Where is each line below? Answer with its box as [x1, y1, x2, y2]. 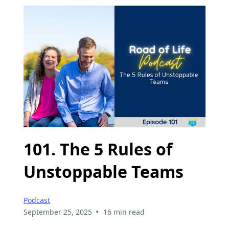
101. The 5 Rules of [24, 138, 172, 161]
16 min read [103, 207, 145, 217]
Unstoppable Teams [24, 161, 184, 183]
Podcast [24, 195, 50, 205]
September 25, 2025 [24, 207, 92, 217]
